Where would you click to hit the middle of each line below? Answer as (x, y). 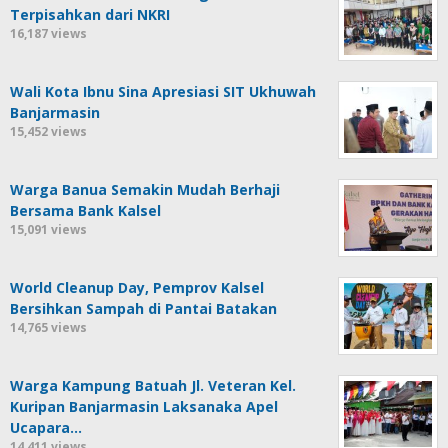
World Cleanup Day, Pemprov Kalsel (137, 287)
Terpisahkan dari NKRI (90, 14)
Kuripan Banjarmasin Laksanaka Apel (144, 406)
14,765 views (48, 327)
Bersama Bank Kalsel (85, 210)
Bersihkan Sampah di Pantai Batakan (143, 308)
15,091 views (48, 229)
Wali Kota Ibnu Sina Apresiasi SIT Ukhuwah (163, 91)
